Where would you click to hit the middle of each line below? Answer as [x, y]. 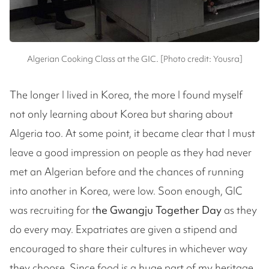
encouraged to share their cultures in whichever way [128, 248]
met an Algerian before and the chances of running [127, 171]
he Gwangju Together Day [159, 210]
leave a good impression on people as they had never [131, 152]
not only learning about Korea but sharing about [121, 113]
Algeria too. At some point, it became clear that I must [132, 133]
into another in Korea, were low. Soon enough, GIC [126, 190]
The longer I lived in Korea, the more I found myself [126, 94]
